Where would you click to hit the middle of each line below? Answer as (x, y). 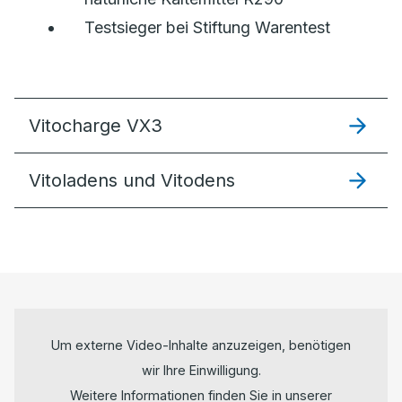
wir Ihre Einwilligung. (201, 371)
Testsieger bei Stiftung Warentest (207, 27)
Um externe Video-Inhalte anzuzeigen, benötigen (201, 345)
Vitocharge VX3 (96, 125)
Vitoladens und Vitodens (132, 180)
